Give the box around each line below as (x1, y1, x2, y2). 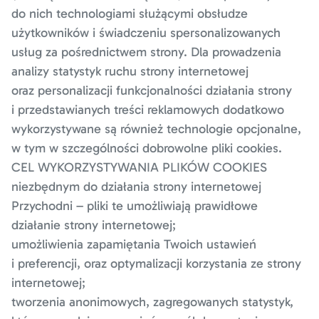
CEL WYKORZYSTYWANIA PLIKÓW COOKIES (11, 159, 267, 175)
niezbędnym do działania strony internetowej (11, 179, 261, 194)
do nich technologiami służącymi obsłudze (11, 6, 248, 21)
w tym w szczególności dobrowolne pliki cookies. (11, 140, 282, 156)
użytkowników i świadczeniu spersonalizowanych (11, 25, 281, 41)
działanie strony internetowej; (11, 217, 176, 233)
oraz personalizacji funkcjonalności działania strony (11, 83, 292, 98)
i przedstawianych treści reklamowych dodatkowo (11, 102, 284, 117)
